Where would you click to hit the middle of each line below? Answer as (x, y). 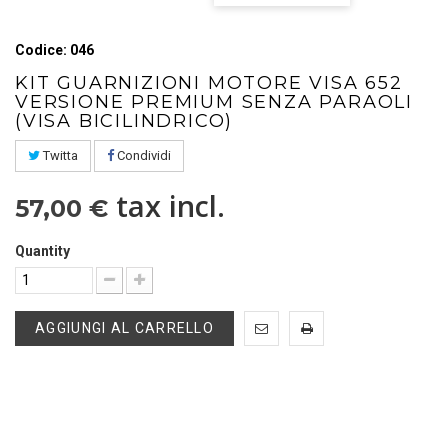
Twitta (59, 155)
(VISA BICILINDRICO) (124, 120)
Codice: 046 (54, 49)
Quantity (42, 250)
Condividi (142, 155)
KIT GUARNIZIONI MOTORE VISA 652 (209, 82)
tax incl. (166, 205)
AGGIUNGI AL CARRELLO (124, 327)
